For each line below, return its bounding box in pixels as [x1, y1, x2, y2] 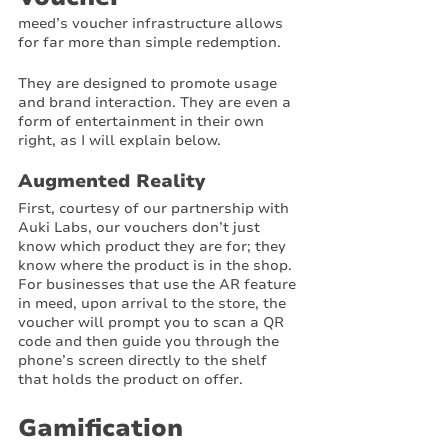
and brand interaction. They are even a [18, 93, 295, 112]
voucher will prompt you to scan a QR [18, 313, 288, 332]
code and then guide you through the [18, 332, 283, 351]
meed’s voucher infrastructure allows [18, 14, 287, 33]
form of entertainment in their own [18, 112, 268, 131]
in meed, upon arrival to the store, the [18, 294, 290, 313]
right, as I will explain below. [18, 131, 221, 150]
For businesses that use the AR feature [18, 275, 300, 294]
